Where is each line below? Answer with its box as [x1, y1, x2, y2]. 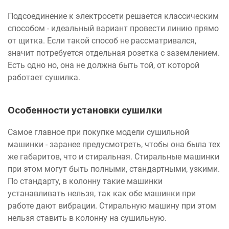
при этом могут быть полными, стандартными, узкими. [8, 164, 220, 174]
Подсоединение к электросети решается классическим [8, 11, 219, 21]
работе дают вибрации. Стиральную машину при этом [8, 200, 216, 211]
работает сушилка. [8, 72, 82, 82]
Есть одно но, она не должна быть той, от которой [8, 60, 199, 70]
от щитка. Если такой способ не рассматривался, [8, 35, 196, 45]
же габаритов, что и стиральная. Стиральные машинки [8, 151, 219, 162]
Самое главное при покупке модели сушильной [8, 127, 189, 137]
